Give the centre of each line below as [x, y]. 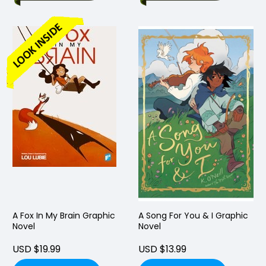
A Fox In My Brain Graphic [64, 216]
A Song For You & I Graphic [193, 216]
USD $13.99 [162, 249]
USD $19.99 [37, 249]
